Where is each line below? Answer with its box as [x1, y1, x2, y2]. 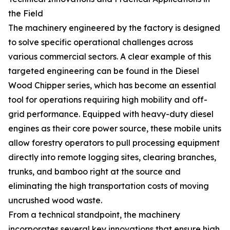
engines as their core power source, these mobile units [8, 123, 221, 133]
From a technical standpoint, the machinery [8, 209, 180, 220]
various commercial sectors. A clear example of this [8, 51, 211, 62]
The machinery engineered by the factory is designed [8, 23, 220, 33]
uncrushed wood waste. [8, 195, 102, 205]
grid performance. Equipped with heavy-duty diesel [8, 109, 214, 119]
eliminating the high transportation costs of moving [8, 181, 209, 191]
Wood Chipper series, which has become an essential [8, 80, 216, 90]
